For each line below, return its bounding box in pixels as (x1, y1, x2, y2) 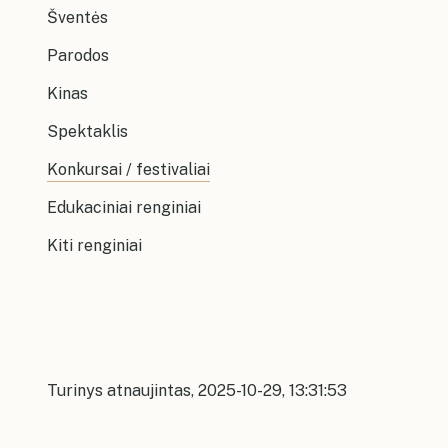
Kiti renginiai (47, 235, 142, 255)
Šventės (47, 7, 108, 27)
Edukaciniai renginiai (47, 197, 201, 217)
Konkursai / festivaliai (47, 159, 210, 179)
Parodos (47, 45, 109, 65)
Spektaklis (47, 121, 128, 141)
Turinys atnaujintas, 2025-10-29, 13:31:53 (47, 380, 347, 400)
